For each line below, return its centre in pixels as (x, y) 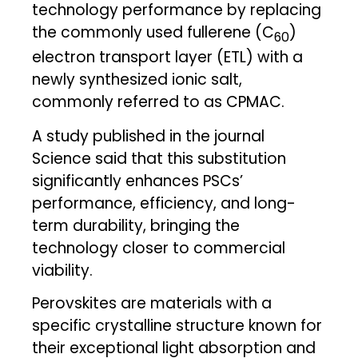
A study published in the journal (149, 137)
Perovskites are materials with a (152, 304)
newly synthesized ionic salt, (137, 79)
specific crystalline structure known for (177, 326)
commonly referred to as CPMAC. (159, 101)
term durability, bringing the (136, 226)
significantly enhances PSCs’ (138, 181)
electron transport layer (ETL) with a (168, 57)
